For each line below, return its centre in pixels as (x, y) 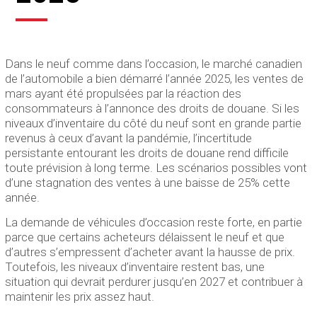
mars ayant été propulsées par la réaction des (123, 94)
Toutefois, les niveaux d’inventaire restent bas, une (135, 266)
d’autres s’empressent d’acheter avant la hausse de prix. (150, 252)
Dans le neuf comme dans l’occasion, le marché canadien (154, 64)
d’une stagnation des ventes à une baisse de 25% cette (148, 183)
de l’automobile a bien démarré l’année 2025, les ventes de (155, 79)
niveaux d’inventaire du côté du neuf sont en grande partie (154, 123)
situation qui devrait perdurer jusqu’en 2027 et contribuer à (154, 281)
